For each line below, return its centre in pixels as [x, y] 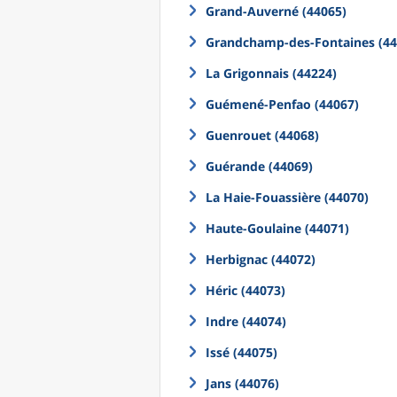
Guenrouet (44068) [262, 135]
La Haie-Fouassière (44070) [287, 197]
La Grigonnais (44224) [271, 73]
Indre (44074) [246, 321]
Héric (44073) [245, 290]
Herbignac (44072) [261, 259]
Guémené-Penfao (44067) [282, 104]
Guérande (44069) [259, 166]
